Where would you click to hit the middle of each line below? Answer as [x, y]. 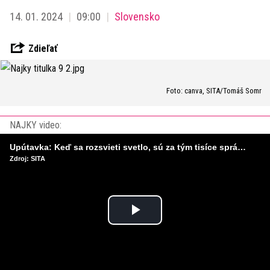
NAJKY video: [36, 125]
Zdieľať [42, 49]
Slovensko [137, 17]
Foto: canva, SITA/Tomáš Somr [214, 91]
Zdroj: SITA [27, 159]
